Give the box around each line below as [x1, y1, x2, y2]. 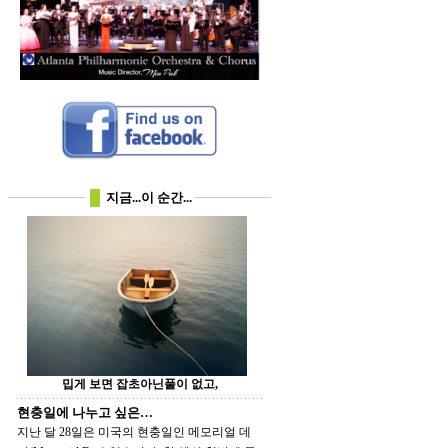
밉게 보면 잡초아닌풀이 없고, [190, 377, 218, 392]
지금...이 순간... [105, 189, 192, 205]
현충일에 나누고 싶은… [17, 405, 153, 421]
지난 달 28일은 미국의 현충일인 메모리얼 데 [17, 425, 188, 440]
